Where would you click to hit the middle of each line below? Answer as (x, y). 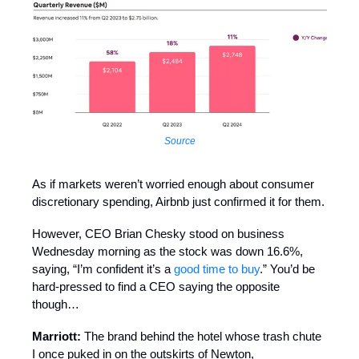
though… (56, 305)
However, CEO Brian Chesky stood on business (158, 234)
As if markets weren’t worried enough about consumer (173, 184)
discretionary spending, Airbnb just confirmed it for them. (178, 202)
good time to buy (217, 269)
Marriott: (58, 337)
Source (179, 141)
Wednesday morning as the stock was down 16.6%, (167, 252)
